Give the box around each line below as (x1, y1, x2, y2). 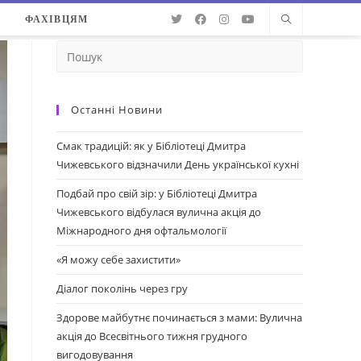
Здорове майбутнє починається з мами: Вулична (56, 310, 302, 325)
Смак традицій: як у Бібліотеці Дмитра (56, 139, 246, 153)
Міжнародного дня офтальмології (56, 223, 226, 238)
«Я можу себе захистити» (56, 252, 180, 267)
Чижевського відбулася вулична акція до (56, 205, 261, 219)
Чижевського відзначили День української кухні (56, 157, 299, 172)
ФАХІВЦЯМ (24, 14, 89, 25)
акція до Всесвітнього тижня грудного (56, 329, 247, 343)
